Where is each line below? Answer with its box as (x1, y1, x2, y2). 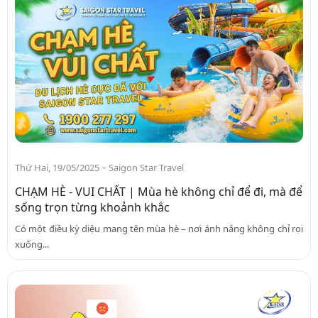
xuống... (15, 237, 49, 251)
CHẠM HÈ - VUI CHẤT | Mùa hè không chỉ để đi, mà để (15, 183, 302, 199)
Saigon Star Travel (109, 160, 184, 174)
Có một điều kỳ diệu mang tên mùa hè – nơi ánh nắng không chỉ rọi (15, 221, 303, 235)
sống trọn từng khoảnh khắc (15, 199, 170, 215)
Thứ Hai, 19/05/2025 (15, 160, 99, 174)
